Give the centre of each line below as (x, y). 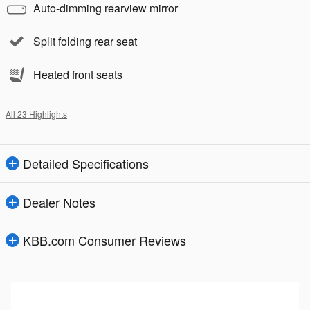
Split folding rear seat (85, 41)
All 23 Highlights (36, 113)
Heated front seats (78, 74)
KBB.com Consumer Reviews (104, 240)
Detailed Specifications (86, 163)
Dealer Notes (59, 202)
